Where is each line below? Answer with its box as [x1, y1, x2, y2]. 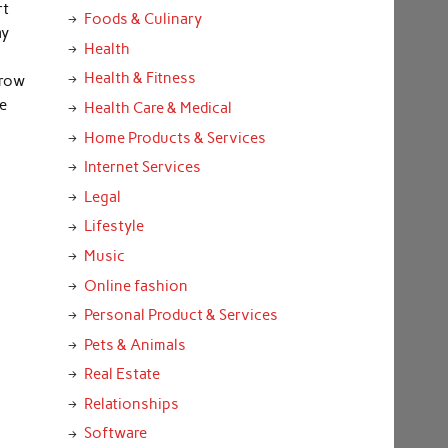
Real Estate [83, 365, 160, 384]
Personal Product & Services [83, 306, 278, 325]
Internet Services [83, 158, 201, 177]
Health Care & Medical [83, 98, 232, 117]
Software [83, 424, 147, 443]
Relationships [83, 394, 179, 413]
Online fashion [83, 276, 188, 295]
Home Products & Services [83, 128, 266, 147]
